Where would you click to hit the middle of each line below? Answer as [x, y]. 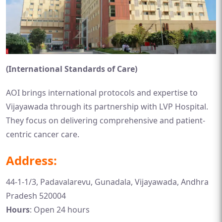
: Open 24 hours [60, 210]
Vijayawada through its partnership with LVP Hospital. [107, 107]
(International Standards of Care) [72, 69]
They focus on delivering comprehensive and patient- [106, 120]
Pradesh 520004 [36, 196]
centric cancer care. [43, 134]
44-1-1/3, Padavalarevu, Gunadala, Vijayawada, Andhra [107, 182]
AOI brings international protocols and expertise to [102, 93]
